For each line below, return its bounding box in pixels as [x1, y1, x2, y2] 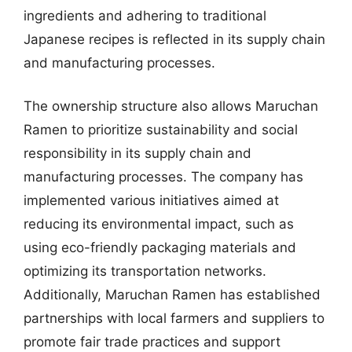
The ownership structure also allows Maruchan [24, 98, 318, 114]
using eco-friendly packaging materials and [24, 240, 296, 255]
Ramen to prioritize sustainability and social [24, 122, 298, 137]
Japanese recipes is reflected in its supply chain [24, 31, 325, 47]
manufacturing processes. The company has [24, 169, 303, 185]
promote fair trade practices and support [24, 334, 280, 350]
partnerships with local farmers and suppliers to [24, 310, 324, 326]
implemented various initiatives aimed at [24, 192, 279, 208]
